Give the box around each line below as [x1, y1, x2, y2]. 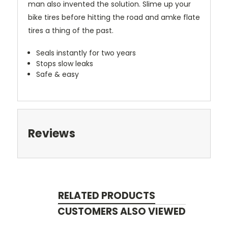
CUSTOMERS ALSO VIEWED [58, 205, 186, 219]
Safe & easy [36, 69, 79, 80]
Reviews [28, 126, 75, 142]
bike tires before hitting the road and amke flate [28, 12, 200, 23]
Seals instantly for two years [36, 48, 136, 59]
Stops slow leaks [36, 59, 94, 69]
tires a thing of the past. [28, 25, 113, 36]
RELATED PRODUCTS [58, 189, 155, 203]
